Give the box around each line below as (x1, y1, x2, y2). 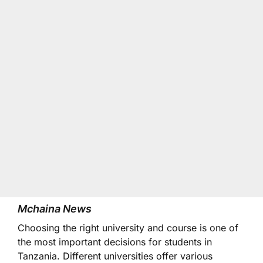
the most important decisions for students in (18, 236, 212, 248)
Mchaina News (18, 203, 92, 215)
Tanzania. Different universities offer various (18, 250, 213, 262)
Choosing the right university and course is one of (18, 222, 238, 234)
